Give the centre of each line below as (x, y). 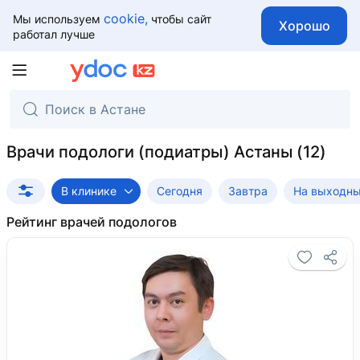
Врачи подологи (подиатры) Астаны (149, 152)
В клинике (89, 191)
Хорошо (304, 25)
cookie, (126, 18)
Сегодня (180, 191)
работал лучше (54, 34)
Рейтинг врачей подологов (92, 222)
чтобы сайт (180, 18)
